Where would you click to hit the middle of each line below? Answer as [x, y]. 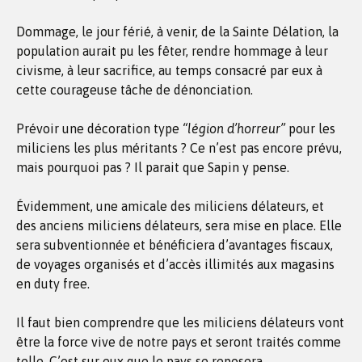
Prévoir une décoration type [99, 128]
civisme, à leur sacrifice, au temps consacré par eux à [169, 70]
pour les [310, 128]
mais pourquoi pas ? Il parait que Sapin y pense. [153, 167]
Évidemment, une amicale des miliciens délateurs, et [170, 206]
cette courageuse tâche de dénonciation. [135, 90]
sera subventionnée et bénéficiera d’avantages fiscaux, [175, 245]
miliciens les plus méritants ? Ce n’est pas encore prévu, [179, 148]
